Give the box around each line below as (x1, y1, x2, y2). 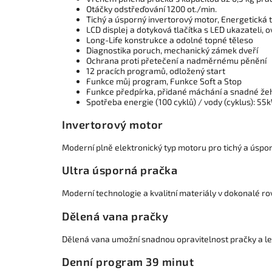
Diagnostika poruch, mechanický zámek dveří (86, 44, 258, 55)
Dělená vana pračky (62, 209, 168, 223)
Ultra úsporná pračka (62, 163, 177, 177)
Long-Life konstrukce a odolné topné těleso (86, 34, 253, 45)
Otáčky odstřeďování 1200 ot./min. (86, 3, 217, 14)
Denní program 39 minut (62, 254, 194, 268)
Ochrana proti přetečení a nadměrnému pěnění (86, 55, 267, 66)
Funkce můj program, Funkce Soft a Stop (86, 75, 242, 86)
